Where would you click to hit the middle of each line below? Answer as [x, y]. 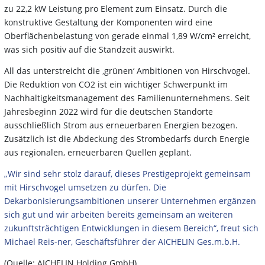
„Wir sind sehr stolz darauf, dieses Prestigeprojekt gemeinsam [127, 173]
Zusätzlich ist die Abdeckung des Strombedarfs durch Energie [127, 138]
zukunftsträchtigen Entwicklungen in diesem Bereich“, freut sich [131, 228]
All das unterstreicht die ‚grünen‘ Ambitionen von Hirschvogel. [127, 70]
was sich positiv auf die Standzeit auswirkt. [89, 49]
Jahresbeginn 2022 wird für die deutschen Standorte [109, 111]
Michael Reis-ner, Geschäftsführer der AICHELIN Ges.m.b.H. [122, 241]
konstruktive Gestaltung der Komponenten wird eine [108, 22]
